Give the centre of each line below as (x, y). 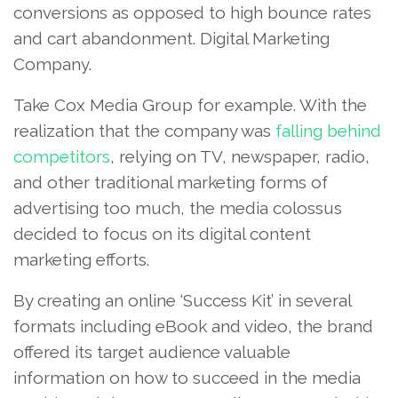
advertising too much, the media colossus (178, 207)
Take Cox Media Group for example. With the (190, 104)
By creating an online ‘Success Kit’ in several (182, 300)
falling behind (328, 130)
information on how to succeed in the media (187, 377)
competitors (62, 156)
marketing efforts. (81, 259)
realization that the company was (144, 130)
